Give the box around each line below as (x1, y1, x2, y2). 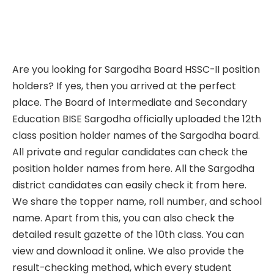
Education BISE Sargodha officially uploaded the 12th (12, 111, 261, 126)
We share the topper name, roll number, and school (12, 194, 262, 209)
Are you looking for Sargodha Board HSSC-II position (12, 62, 260, 76)
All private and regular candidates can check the (12, 144, 248, 159)
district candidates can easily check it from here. (12, 177, 246, 192)
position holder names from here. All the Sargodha (12, 161, 254, 176)
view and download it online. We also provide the (12, 243, 244, 258)
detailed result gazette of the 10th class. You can (12, 227, 244, 242)
